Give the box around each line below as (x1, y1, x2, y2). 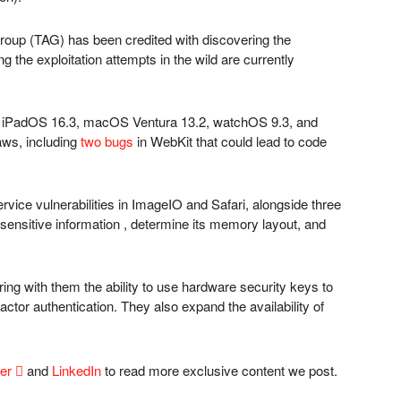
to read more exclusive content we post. (101, 361, 337, 380)
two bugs (81, 132, 133, 150)
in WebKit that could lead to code (133, 132, 327, 150)
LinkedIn (52, 361, 101, 380)
